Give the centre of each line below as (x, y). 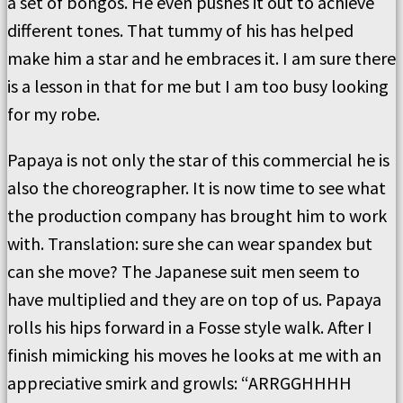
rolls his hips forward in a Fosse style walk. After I (190, 327)
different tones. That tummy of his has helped (180, 30)
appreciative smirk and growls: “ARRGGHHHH (179, 383)
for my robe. (54, 114)
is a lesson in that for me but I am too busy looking (198, 86)
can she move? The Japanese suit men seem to (184, 271)
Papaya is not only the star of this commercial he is (198, 160)
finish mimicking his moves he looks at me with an (194, 355)
